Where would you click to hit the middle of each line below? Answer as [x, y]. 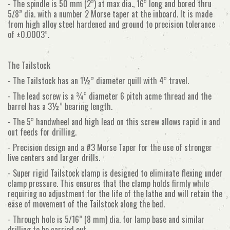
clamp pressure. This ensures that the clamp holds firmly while [108, 183]
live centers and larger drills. [54, 158]
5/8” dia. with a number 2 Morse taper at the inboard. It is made [110, 14]
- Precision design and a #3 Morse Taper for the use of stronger [110, 147]
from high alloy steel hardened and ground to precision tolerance [111, 24]
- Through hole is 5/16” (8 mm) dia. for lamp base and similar [106, 219]
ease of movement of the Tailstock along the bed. [86, 204]
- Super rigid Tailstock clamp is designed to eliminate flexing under [115, 173]
